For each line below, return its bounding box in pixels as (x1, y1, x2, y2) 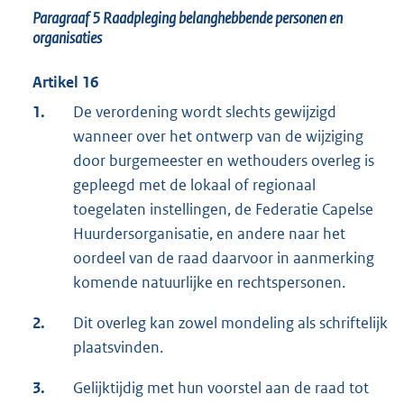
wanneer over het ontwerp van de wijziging (73, 125, 363, 146)
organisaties (32, 27, 102, 48)
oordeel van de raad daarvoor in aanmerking (73, 247, 374, 268)
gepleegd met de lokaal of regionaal (73, 174, 316, 195)
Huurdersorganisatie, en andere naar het (73, 223, 345, 243)
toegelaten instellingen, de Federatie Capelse (73, 198, 373, 219)
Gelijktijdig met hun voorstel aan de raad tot (73, 377, 369, 398)
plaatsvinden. (73, 336, 163, 357)
